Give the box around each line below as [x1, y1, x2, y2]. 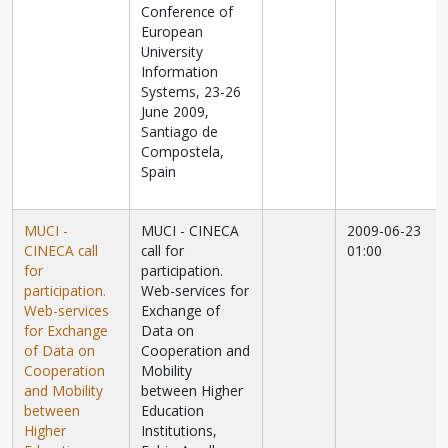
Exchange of [141, 301, 221, 321]
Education [141, 401, 205, 421]
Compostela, [141, 142, 225, 162]
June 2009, [141, 102, 210, 122]
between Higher [141, 381, 244, 401]
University [141, 42, 204, 62]
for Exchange [24, 321, 109, 341]
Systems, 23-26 [141, 82, 242, 102]
